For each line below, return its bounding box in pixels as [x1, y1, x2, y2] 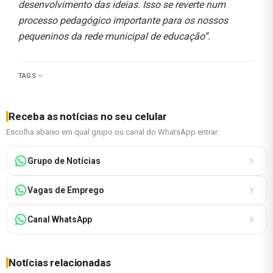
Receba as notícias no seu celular [9, 110, 167, 122]
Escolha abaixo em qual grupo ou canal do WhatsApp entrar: [6, 127, 219, 136]
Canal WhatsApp [27, 214, 92, 224]
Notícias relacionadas [9, 256, 111, 269]
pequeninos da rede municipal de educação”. [18, 30, 210, 42]
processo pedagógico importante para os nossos [18, 14, 228, 26]
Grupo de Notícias [27, 155, 101, 166]
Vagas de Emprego [27, 185, 104, 195]
